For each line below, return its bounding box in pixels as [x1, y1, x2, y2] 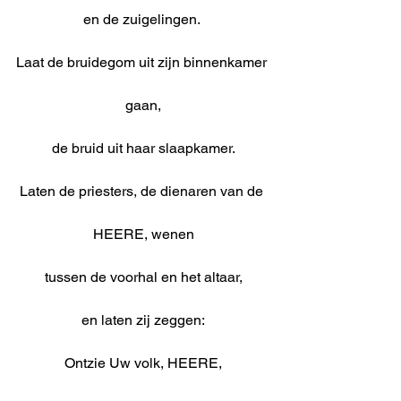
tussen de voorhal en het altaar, [44, 269, 243, 286]
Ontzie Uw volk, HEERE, [64, 354, 222, 372]
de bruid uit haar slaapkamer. [51, 140, 235, 158]
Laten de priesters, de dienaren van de [20, 183, 267, 200]
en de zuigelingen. [83, 11, 203, 29]
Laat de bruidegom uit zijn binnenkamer [16, 54, 270, 72]
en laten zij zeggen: [81, 311, 205, 329]
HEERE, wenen [92, 226, 194, 243]
